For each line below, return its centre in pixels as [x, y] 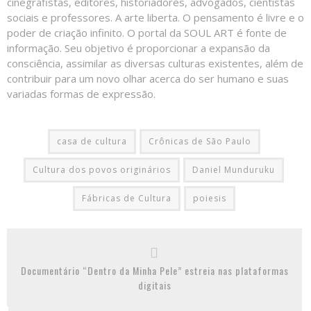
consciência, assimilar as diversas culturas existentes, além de [155, 63]
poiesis [209, 198]
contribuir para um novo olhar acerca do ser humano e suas [148, 78]
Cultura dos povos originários [102, 169]
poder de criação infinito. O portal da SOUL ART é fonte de [147, 32]
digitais [154, 285]
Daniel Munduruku [234, 169]
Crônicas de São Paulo [200, 141]
